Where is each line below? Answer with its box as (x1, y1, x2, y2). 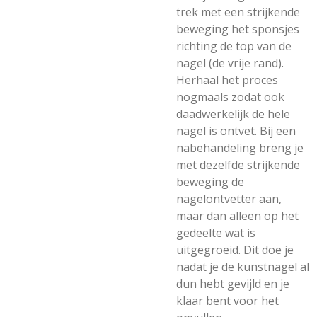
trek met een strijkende (176, 4, 300, 20)
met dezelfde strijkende (176, 157, 300, 173)
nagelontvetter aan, (176, 191, 282, 207)
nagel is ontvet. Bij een (176, 123, 296, 139)
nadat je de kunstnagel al (176, 259, 309, 275)
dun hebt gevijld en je (176, 276, 289, 292)
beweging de (176, 174, 244, 190)
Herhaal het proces (176, 72, 278, 88)
